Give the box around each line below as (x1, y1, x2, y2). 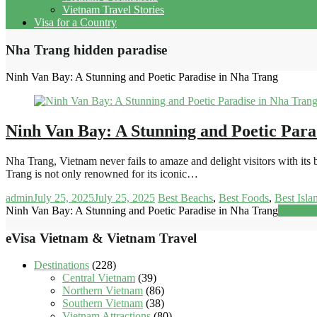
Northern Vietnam (62, 284, 143, 297)
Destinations (34, 259, 89, 272)
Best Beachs (158, 192, 213, 204)
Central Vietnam (62, 272, 135, 284)
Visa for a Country (34, 16, 117, 28)
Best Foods (219, 192, 269, 204)
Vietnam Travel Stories (62, 3, 164, 16)
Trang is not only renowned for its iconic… (6, 168, 198, 180)
